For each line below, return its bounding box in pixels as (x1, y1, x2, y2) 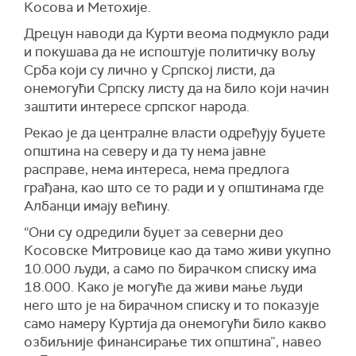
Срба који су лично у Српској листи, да (24, 61, 275, 79)
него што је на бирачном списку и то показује (24, 296, 319, 314)
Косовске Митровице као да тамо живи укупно (24, 242, 331, 259)
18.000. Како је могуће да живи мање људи (24, 278, 303, 296)
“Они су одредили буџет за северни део (24, 223, 284, 241)
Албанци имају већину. (24, 197, 170, 215)
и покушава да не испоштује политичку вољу (24, 43, 315, 60)
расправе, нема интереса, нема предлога (24, 161, 289, 178)
